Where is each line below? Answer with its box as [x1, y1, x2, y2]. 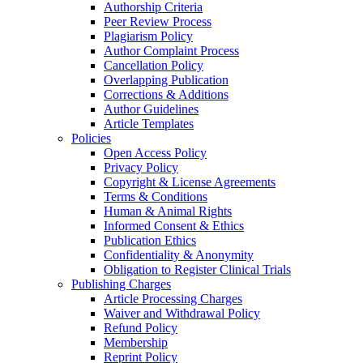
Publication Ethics [104, 233, 196, 247]
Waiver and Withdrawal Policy [104, 305, 260, 320]
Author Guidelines [104, 101, 199, 116]
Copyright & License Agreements [104, 174, 275, 189]
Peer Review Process [104, 14, 211, 28]
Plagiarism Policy [104, 28, 193, 43]
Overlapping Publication [104, 72, 228, 87]
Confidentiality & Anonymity [104, 247, 254, 262]
